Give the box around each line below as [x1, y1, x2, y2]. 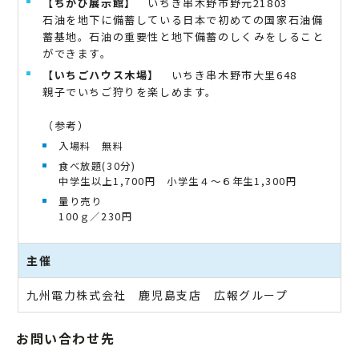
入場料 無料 [58, 138, 124, 153]
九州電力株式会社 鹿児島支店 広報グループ [26, 286, 288, 303]
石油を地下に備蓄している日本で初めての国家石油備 [42, 11, 324, 27]
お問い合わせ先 [16, 328, 115, 348]
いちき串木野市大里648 [159, 67, 297, 83]
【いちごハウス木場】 [42, 67, 159, 83]
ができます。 [42, 45, 112, 61]
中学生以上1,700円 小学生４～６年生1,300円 [58, 173, 297, 188]
